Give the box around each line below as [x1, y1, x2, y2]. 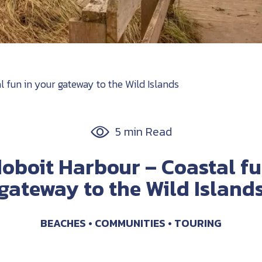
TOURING [174, 215, 222, 232]
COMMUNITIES [95, 215, 166, 232]
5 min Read [115, 123, 172, 141]
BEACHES [40, 215, 86, 232]
